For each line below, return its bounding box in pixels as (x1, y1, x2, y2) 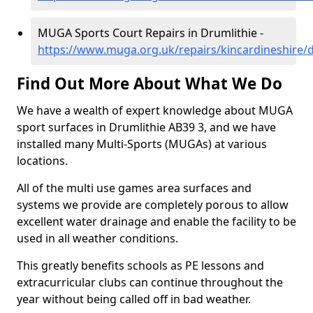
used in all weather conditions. (17, 231, 178, 246)
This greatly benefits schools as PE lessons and (17, 258, 264, 273)
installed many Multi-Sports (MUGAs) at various (17, 136, 267, 152)
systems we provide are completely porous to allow (17, 197, 289, 212)
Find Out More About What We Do (17, 73, 282, 94)
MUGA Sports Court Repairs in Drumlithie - (38, 25, 263, 41)
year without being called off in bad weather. (17, 291, 251, 307)
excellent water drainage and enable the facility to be (17, 214, 296, 229)
